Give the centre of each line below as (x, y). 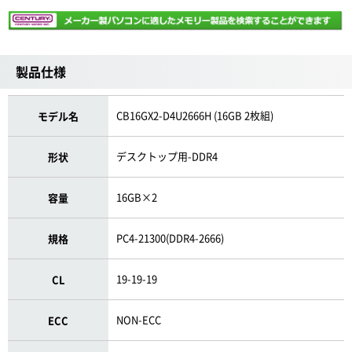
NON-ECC (139, 319)
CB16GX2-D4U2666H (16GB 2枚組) (195, 115)
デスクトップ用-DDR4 (167, 156)
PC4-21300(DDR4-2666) (170, 237)
